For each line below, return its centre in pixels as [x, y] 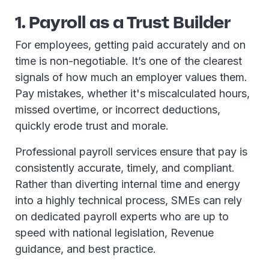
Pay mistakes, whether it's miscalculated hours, [132, 93]
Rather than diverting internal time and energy [128, 184]
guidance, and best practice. [87, 249]
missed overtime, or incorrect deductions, [118, 110]
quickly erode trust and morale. [93, 126]
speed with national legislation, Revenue [114, 233]
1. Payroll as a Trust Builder [123, 22]
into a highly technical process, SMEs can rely [128, 200]
